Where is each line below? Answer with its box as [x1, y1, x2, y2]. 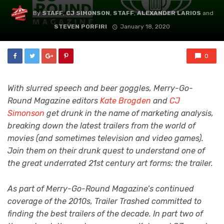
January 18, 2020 [119, 23, 170, 30]
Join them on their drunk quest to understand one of [7, 146, 205, 155]
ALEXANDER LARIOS [136, 9, 201, 17]
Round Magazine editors [7, 96, 100, 105]
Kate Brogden [100, 96, 151, 105]
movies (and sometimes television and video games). [7, 133, 203, 143]
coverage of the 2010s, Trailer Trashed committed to [7, 196, 201, 206]
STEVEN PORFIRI [54, 23, 107, 30]
